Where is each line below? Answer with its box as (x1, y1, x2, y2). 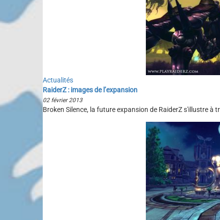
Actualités (43, 76, 73, 84)
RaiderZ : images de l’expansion (43, 86, 137, 94)
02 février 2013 (43, 97, 82, 104)
